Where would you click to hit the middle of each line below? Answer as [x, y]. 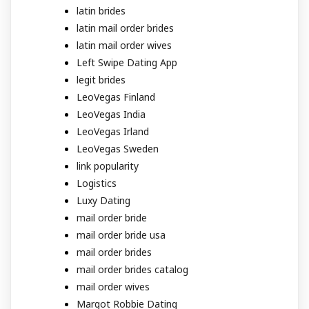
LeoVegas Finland [116, 97]
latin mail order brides [125, 28]
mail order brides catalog [132, 269]
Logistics [97, 183]
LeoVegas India [111, 114]
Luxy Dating [103, 200]
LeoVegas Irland [113, 131]
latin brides [101, 11]
